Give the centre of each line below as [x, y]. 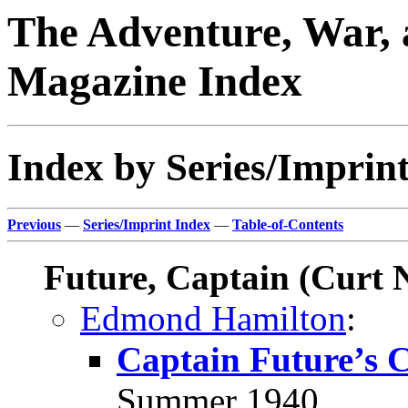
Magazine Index [155, 81]
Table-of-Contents [288, 225]
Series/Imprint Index [147, 225]
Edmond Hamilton [213, 319]
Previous [34, 225]
